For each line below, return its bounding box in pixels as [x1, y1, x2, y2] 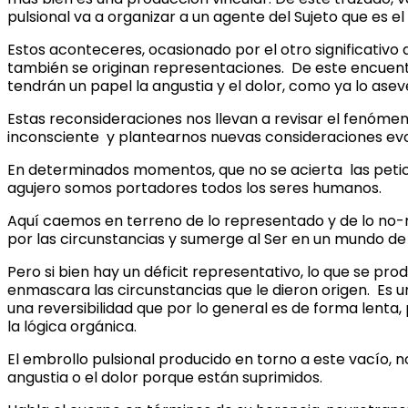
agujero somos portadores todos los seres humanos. [7, 177, 382, 199]
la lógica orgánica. [7, 315, 137, 337]
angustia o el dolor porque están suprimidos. [7, 366, 322, 388]
